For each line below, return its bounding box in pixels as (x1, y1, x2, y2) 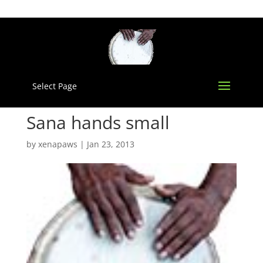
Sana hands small (26, 110, 170, 134)
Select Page (32, 80, 77, 92)
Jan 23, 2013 (86, 139, 134, 150)
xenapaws (38, 139, 77, 150)
